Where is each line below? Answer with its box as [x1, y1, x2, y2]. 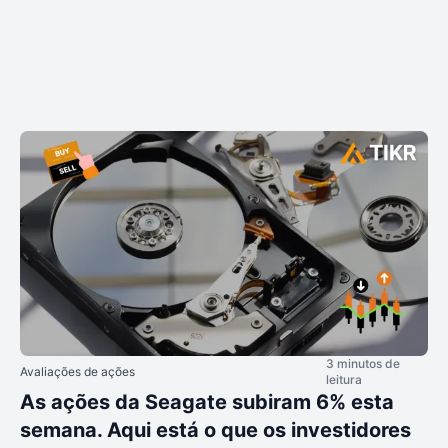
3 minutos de [326, 356, 400, 372]
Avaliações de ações [20, 364, 135, 380]
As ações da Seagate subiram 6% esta [20, 390, 394, 415]
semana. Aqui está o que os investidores [20, 418, 411, 443]
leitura [326, 372, 362, 388]
